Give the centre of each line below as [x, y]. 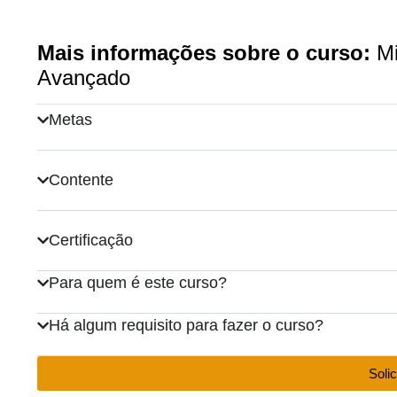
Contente [81, 179]
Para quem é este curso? [138, 282]
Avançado [84, 77]
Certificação [91, 240]
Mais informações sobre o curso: [204, 52]
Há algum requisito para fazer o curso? [186, 325]
